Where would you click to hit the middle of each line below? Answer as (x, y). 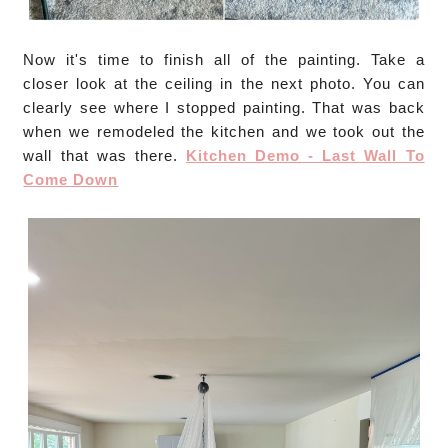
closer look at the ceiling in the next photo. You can (224, 84)
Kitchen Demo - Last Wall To (305, 156)
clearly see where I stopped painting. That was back (224, 108)
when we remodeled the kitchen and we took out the (224, 132)
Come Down (71, 180)
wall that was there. (104, 156)
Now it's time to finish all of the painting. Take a (224, 60)
